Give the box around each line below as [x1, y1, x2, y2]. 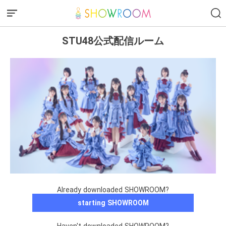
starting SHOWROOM [77, 199, 149, 207]
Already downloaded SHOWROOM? [57, 186, 169, 194]
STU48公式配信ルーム [62, 34, 164, 47]
